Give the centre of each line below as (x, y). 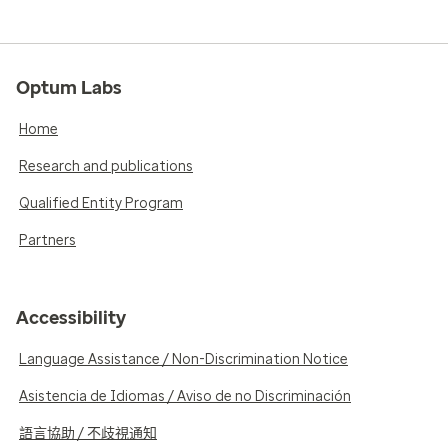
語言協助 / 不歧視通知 (88, 433)
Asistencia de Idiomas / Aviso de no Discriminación (185, 396)
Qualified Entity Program (101, 203)
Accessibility (71, 318)
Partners (47, 240)
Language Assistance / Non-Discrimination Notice (183, 359)
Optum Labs (69, 88)
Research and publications (106, 166)
